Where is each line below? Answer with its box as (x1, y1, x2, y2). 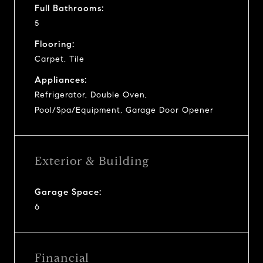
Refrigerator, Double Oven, (35, 89, 147, 100)
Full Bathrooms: (35, 2, 104, 14)
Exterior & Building (35, 153, 149, 168)
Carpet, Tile (35, 53, 85, 64)
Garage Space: (35, 186, 102, 197)
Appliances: (35, 74, 87, 85)
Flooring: (35, 38, 75, 49)
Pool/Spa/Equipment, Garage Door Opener (35, 104, 214, 115)
